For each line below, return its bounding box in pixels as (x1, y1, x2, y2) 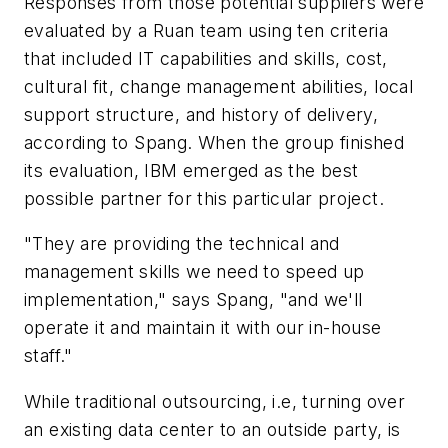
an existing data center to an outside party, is (24, 418, 401, 440)
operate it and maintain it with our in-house (24, 317, 382, 339)
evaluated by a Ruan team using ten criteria (24, 19, 389, 41)
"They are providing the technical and (24, 233, 340, 255)
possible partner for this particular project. (24, 187, 384, 209)
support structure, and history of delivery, (24, 103, 379, 125)
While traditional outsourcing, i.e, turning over (24, 390, 406, 412)
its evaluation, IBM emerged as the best (24, 159, 359, 181)
